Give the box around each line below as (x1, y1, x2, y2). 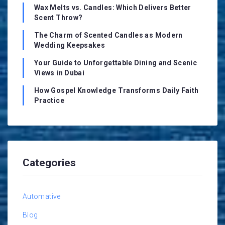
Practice (34, 96, 64, 104)
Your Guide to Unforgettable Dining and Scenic (34, 58, 197, 67)
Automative (23, 192, 61, 201)
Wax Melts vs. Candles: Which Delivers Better (34, 3, 191, 12)
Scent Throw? (34, 13, 83, 22)
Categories (23, 156, 76, 169)
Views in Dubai (34, 68, 85, 77)
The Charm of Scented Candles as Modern (34, 31, 183, 39)
